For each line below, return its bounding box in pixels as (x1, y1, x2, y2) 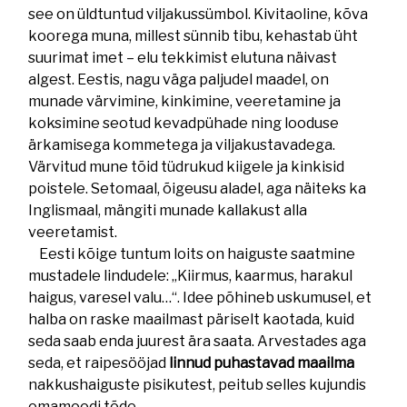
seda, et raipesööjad (28, 354, 170, 372)
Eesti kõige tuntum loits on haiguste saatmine (28, 245, 356, 263)
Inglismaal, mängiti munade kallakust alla (28, 202, 308, 219)
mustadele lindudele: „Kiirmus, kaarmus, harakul (28, 267, 353, 284)
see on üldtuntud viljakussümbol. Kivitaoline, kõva (28, 5, 369, 23)
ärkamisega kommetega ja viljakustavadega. (28, 136, 336, 154)
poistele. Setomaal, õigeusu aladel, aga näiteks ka (28, 180, 367, 197)
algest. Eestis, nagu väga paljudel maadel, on (28, 71, 330, 88)
